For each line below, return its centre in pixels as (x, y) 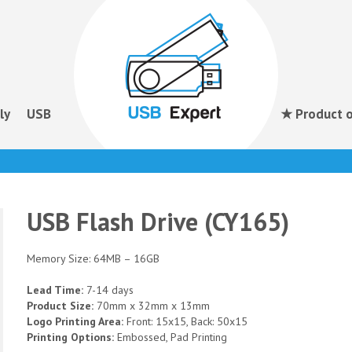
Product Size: (62, 306)
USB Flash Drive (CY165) (158, 222)
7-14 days (110, 290)
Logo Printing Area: (77, 321)
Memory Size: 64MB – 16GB (93, 258)
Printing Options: (72, 337)
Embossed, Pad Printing (172, 337)
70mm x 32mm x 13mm (153, 306)
